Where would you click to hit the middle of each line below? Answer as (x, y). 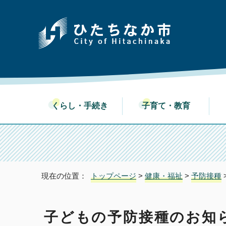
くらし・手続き (83, 106)
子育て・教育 (170, 106)
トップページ (114, 176)
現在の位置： (66, 176)
